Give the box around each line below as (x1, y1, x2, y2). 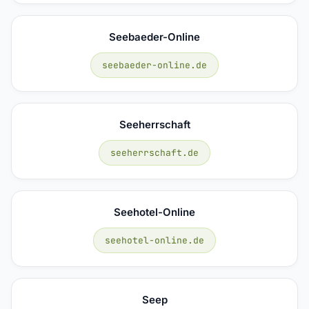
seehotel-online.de (105, 234, 204, 246)
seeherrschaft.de (110, 146, 199, 159)
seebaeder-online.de (102, 59, 207, 71)
